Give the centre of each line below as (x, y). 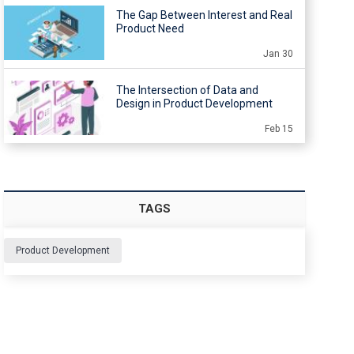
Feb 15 (279, 129)
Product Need (150, 29)
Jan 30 (278, 54)
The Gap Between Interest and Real (204, 15)
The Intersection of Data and (187, 90)
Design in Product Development (194, 104)
